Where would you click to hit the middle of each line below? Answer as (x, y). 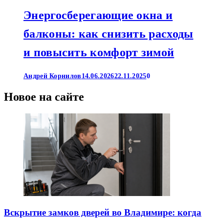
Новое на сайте (44, 97)
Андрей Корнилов (53, 76)
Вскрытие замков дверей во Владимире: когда (103, 212)
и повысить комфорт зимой (99, 53)
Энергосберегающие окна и (98, 15)
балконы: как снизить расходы (109, 34)
